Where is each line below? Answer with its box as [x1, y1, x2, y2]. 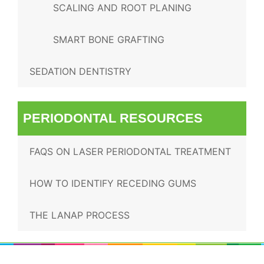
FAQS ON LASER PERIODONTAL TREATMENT [29, 146, 231, 157]
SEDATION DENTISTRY [29, 65, 131, 77]
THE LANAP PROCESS [29, 209, 130, 221]
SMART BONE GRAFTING [53, 34, 164, 45]
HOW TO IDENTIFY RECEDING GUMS [29, 177, 196, 189]
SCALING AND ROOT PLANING [53, 2, 192, 14]
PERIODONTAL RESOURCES [23, 111, 203, 126]
